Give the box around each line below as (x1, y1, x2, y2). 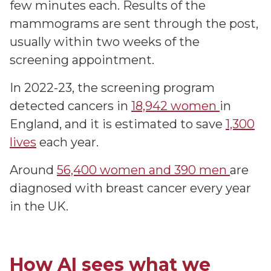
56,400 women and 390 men (57, 163, 230, 177)
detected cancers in (10, 99, 131, 113)
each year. (39, 135, 99, 149)
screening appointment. (10, 53, 154, 67)
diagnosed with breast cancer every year (10, 181, 251, 195)
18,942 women (131, 99, 220, 113)
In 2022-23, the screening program (10, 80, 215, 95)
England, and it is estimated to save (10, 117, 226, 131)
